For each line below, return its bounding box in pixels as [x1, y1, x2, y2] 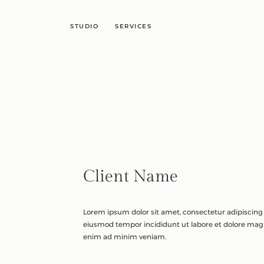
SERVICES [115, 22, 152, 30]
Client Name [83, 167, 179, 186]
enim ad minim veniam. [83, 232, 167, 241]
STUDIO [70, 22, 99, 30]
